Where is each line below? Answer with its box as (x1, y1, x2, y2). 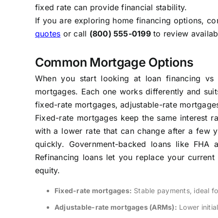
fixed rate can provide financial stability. (35, 2, 187, 12)
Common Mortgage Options (35, 54, 194, 70)
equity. (35, 165, 60, 175)
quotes (35, 28, 61, 38)
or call (60, 28, 90, 38)
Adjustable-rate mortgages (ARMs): (54, 202, 177, 211)
